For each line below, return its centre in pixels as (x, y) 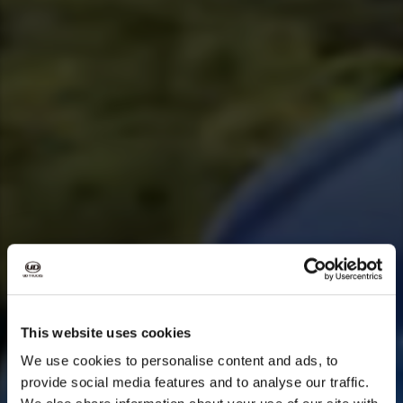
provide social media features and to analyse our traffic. (195, 382)
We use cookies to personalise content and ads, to (179, 361)
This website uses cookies (106, 332)
